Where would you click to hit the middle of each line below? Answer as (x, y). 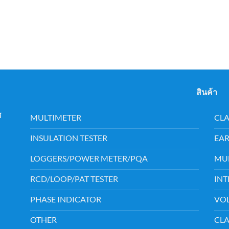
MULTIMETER (56, 118)
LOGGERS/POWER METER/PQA (89, 158)
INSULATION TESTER (69, 138)
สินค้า (207, 91)
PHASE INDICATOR (66, 199)
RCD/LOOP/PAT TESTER (74, 179)
